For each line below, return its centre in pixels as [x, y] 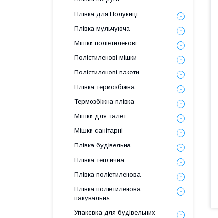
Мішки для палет [100, 116]
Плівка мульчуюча [102, 28]
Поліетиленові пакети [107, 72]
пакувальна [92, 198]
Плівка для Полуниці [106, 14]
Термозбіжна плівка [104, 101]
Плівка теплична [99, 160]
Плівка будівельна [103, 145]
